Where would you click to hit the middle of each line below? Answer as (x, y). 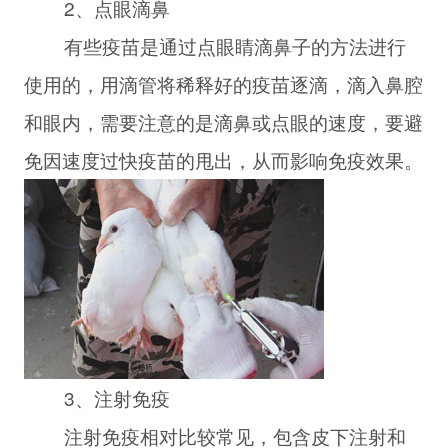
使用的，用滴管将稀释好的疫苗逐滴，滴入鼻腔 (223, 84)
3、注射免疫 (96, 398)
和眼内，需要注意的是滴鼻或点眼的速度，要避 (223, 122)
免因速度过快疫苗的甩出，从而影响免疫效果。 (223, 160)
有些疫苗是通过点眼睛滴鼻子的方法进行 (214, 46)
